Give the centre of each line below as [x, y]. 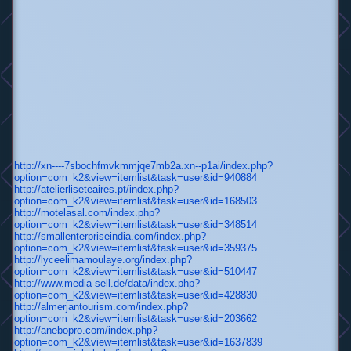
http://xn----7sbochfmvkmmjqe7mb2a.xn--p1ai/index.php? [143, 166]
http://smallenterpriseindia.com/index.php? [110, 237]
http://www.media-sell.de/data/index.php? [107, 284]
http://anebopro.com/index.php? [86, 331]
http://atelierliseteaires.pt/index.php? [96, 190]
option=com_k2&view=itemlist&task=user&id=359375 [136, 248]
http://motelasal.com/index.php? [87, 213]
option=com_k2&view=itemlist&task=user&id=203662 [136, 319]
